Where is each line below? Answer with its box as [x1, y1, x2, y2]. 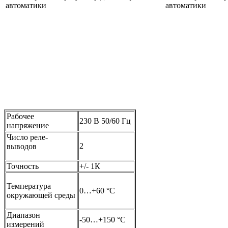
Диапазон [7, 211, 40, 220]
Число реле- [7, 133, 48, 142]
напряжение [7, 121, 49, 130]
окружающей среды [7, 191, 75, 200]
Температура [7, 182, 51, 191]
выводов [7, 142, 37, 151]
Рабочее [7, 112, 34, 121]
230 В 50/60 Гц [79, 117, 131, 126]
